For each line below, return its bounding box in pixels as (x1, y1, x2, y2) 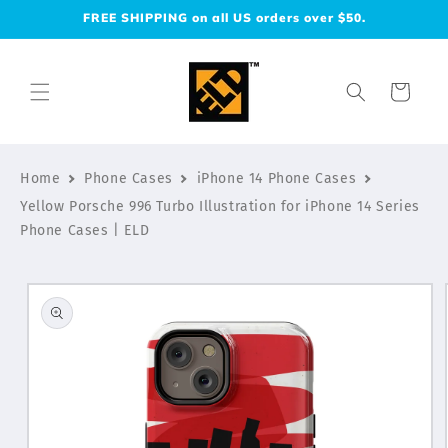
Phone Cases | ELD (20, 222, 150, 239)
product (16, 293, 77, 312)
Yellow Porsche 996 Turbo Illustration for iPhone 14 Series (20, 198, 420, 215)
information (16, 311, 108, 330)
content (29, 24, 88, 43)
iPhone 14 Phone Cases (196, 170, 357, 187)
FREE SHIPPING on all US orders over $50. (82, 10, 366, 25)
